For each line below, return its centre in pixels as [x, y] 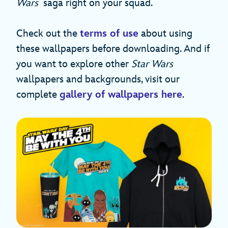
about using [165, 34]
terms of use [109, 34]
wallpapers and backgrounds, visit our [98, 80]
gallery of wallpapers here [121, 95]
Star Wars [152, 64]
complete [38, 95]
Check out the [48, 34]
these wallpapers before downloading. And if [113, 49]
